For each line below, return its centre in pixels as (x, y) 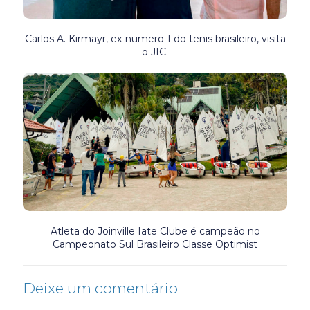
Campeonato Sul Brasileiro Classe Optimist (155, 244)
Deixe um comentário (100, 288)
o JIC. (155, 52)
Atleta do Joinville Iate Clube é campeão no (155, 231)
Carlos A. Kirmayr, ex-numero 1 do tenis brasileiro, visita (155, 39)
